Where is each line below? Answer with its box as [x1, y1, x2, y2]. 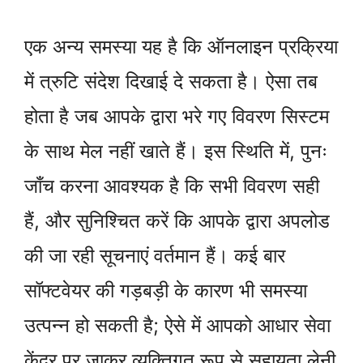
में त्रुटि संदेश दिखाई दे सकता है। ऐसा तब [24, 69, 318, 93]
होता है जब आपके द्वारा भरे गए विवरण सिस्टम [24, 104, 329, 128]
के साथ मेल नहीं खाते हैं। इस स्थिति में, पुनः [24, 139, 327, 163]
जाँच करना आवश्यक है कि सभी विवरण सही [24, 173, 319, 198]
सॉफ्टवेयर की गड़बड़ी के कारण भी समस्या [24, 278, 307, 302]
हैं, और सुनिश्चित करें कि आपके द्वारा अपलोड [24, 208, 330, 233]
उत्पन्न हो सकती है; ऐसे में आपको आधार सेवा [24, 313, 331, 337]
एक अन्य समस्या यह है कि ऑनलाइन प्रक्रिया [24, 34, 338, 58]
